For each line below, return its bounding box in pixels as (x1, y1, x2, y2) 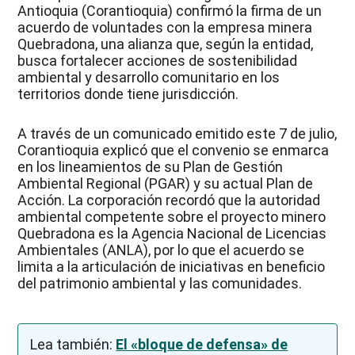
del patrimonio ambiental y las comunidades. (17, 275, 303, 292)
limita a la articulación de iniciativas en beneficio (17, 258, 326, 276)
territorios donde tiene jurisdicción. (17, 86, 239, 103)
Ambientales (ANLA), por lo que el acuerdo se (17, 242, 305, 259)
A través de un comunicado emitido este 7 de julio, (17, 125, 338, 143)
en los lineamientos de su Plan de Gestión (17, 158, 284, 176)
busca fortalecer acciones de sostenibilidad (17, 52, 298, 70)
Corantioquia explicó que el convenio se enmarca (17, 142, 330, 159)
